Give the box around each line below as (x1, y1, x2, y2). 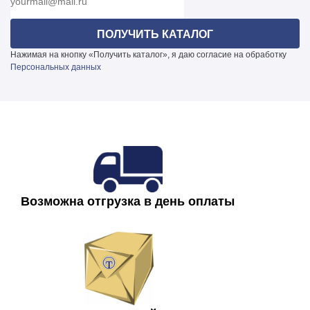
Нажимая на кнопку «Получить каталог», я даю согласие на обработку (10, 50, 286, 60)
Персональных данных (10, 62, 101, 72)
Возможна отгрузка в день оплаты (21, 194, 235, 209)
